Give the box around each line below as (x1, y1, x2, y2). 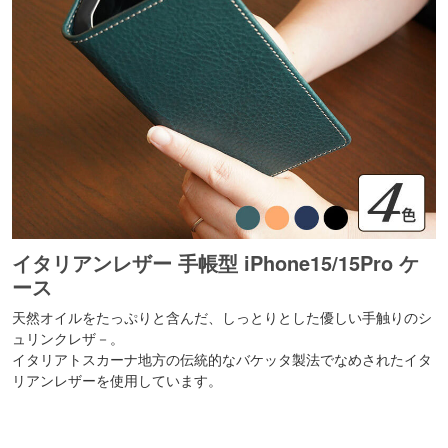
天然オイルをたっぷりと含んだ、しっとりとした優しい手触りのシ (12, 307, 433, 328)
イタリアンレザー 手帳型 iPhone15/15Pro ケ (12, 248, 420, 278)
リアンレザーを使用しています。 (12, 370, 223, 391)
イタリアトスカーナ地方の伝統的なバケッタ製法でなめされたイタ (12, 349, 433, 370)
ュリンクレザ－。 (12, 328, 125, 349)
